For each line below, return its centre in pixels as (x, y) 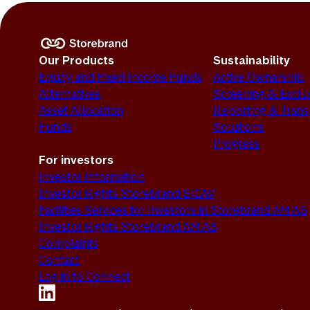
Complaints (69, 243)
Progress (236, 144)
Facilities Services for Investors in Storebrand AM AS (173, 210)
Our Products (76, 61)
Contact (59, 260)
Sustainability (252, 61)
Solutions (238, 127)
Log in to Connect (84, 276)
